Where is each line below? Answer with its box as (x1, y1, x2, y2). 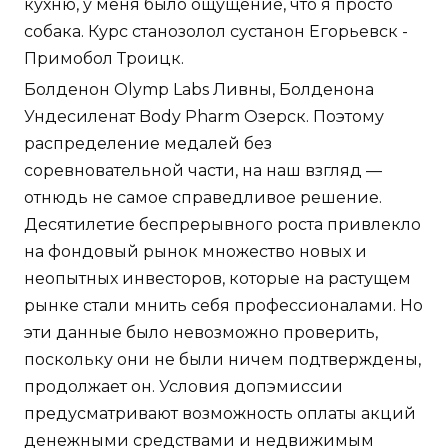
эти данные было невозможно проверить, (24, 323, 378, 343)
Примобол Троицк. (24, 49, 184, 69)
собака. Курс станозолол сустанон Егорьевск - (24, 22, 408, 42)
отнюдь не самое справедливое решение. (24, 188, 382, 208)
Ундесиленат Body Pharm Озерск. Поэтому (24, 107, 384, 127)
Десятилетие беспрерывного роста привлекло (24, 215, 421, 235)
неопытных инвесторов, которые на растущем (24, 269, 411, 289)
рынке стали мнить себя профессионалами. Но (24, 296, 423, 316)
